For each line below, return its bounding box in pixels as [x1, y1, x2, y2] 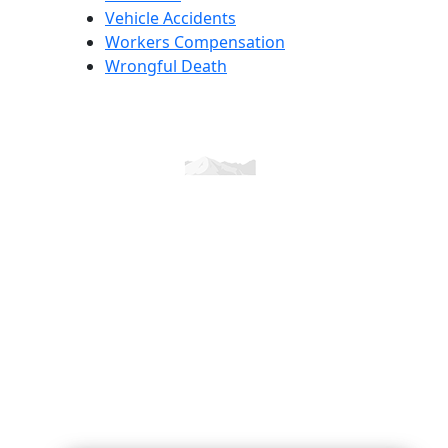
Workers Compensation [105, 30, 285, 53]
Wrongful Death [105, 54, 227, 77]
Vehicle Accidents [105, 6, 236, 29]
